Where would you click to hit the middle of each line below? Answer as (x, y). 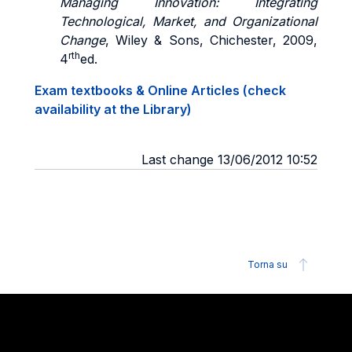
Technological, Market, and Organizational (189, 21)
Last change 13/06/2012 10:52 (229, 159)
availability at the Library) (113, 109)
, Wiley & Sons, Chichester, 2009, (211, 40)
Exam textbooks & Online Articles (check (160, 90)
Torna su (268, 264)
